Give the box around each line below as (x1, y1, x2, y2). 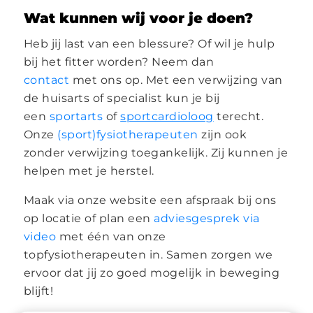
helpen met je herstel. (23, 163, 154, 177)
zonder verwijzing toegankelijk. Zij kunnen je (23, 145, 289, 159)
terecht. (213, 109, 264, 123)
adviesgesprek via (154, 211, 260, 225)
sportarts (49, 109, 103, 123)
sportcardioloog (120, 109, 214, 123)
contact (23, 73, 70, 87)
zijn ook (198, 127, 247, 141)
